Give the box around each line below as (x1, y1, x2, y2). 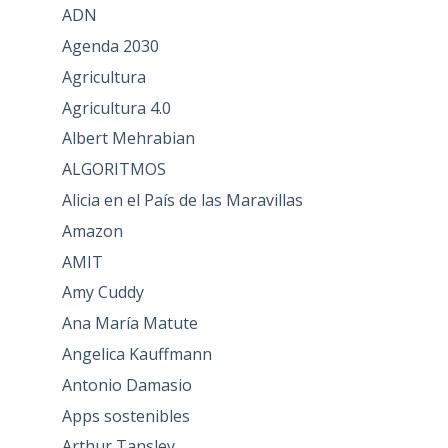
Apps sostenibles (61, 404, 190, 427)
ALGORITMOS (61, 158, 166, 181)
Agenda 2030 (61, 35, 159, 58)
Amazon (61, 219, 123, 242)
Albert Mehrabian (61, 127, 195, 150)
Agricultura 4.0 (61, 96, 171, 119)
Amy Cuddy (61, 281, 144, 304)
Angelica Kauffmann (61, 343, 212, 365)
